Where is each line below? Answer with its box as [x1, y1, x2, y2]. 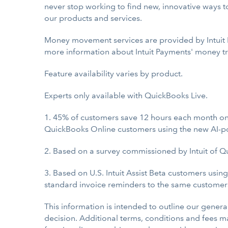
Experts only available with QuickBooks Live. [44, 91, 208, 100]
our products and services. [44, 13, 142, 23]
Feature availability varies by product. [44, 69, 183, 78]
